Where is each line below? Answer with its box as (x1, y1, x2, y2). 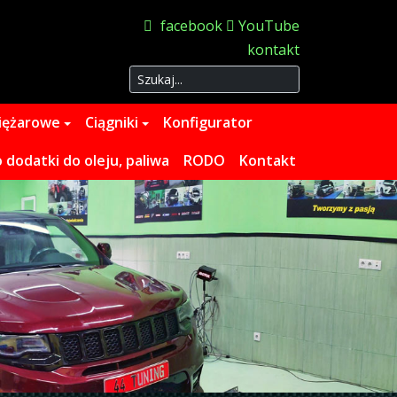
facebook (160, 16, 222, 35)
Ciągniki (85, 113, 138, 132)
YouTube (238, 16, 300, 35)
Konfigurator (163, 113, 253, 132)
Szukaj (129, 66, 167, 83)
